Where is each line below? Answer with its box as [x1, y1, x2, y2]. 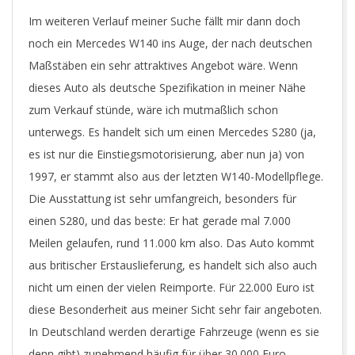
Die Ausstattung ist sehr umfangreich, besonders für [29, 191, 296, 206]
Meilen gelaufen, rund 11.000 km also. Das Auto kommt [29, 235, 315, 250]
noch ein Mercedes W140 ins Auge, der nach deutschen [29, 36, 312, 51]
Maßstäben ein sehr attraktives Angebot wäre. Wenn [29, 58, 298, 73]
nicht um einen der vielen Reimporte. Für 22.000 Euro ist [29, 280, 315, 295]
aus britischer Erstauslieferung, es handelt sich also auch [29, 258, 317, 273]
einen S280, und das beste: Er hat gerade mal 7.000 [29, 213, 291, 228]
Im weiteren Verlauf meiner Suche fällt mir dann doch [29, 13, 300, 29]
